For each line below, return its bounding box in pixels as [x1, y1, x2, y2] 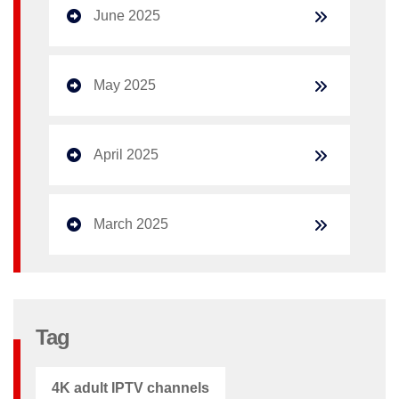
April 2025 [94, 146, 159, 162]
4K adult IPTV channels [52, 379, 209, 395]
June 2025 [94, 7, 160, 23]
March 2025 [94, 216, 168, 232]
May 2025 [94, 77, 156, 93]
